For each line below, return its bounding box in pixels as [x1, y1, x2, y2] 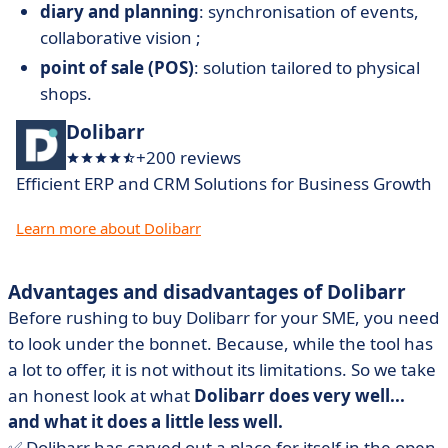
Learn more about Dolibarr [16, 218, 201, 238]
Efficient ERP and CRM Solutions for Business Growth [16, 172, 432, 195]
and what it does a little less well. [8, 410, 283, 433]
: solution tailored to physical [194, 56, 420, 79]
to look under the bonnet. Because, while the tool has [8, 332, 433, 355]
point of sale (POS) [40, 56, 194, 79]
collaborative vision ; [40, 26, 201, 49]
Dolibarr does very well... [194, 384, 405, 407]
